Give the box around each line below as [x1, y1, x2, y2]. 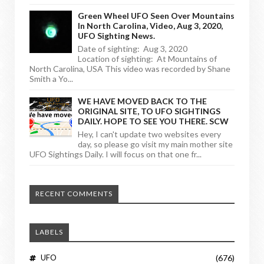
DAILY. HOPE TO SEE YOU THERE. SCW [78, 115, 229, 126]
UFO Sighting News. [78, 31, 155, 41]
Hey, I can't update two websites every [78, 128, 221, 139]
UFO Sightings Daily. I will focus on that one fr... [29, 148, 202, 159]
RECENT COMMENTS [35, 189, 113, 198]
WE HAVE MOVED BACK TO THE [78, 95, 207, 106]
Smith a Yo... [29, 74, 73, 84]
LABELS [35, 227, 63, 236]
